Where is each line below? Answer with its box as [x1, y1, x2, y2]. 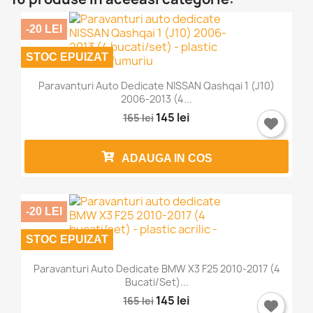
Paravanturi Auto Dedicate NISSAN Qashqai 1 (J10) [38, 79, 275, 93]
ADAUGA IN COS [122, 152, 212, 165]
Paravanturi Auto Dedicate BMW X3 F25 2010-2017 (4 [33, 261, 280, 275]
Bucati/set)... [124, 275, 189, 289]
